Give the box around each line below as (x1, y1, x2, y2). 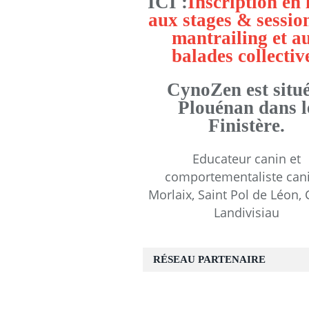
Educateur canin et (192, 150, 301, 168)
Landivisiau (213, 204, 279, 221)
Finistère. (208, 114, 285, 136)
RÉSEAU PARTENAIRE (153, 254, 266, 266)
